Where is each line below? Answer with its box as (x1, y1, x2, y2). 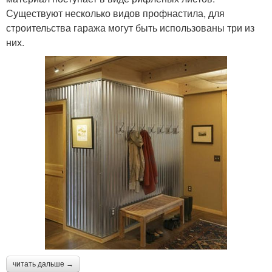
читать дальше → (13, 259, 73, 268)
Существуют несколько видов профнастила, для (6, 5, 225, 20)
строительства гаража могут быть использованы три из (6, 20, 254, 35)
